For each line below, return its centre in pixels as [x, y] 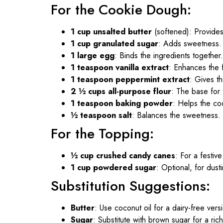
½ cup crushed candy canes [123, 155]
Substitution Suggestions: [130, 186]
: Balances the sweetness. [176, 115]
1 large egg [93, 55]
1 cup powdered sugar [113, 167]
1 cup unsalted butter [111, 31]
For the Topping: [102, 133]
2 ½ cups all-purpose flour [121, 91]
